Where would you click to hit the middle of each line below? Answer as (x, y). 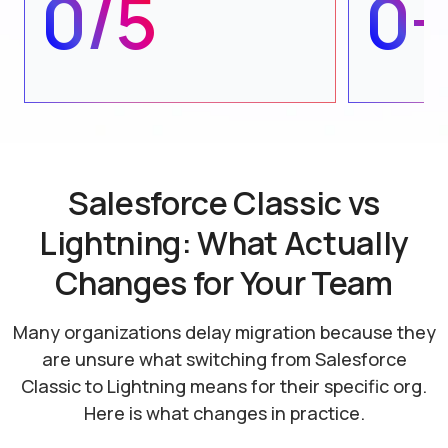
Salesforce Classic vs (224, 203)
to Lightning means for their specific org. (256, 386)
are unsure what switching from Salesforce (224, 359)
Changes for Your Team (224, 283)
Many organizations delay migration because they (224, 332)
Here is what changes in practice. (224, 413)
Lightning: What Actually (224, 243)
